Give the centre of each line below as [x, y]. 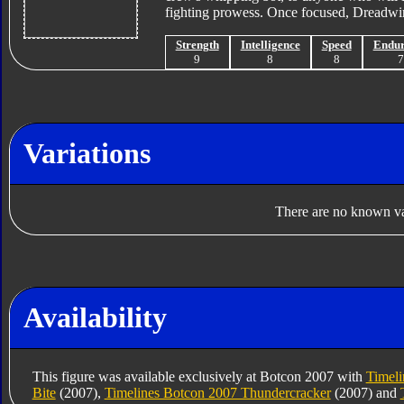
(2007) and [365, 392]
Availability [95, 318]
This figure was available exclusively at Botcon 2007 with [199, 376]
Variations [87, 153]
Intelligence [270, 45]
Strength [197, 45]
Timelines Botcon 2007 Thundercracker [217, 392]
